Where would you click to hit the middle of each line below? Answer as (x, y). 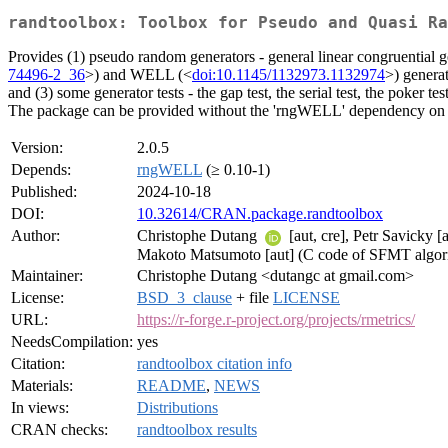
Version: (37, 148)
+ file (252, 298)
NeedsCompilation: (72, 342)
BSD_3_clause (184, 298)
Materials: (42, 386)
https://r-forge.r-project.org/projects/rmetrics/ (276, 320)
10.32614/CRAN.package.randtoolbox (260, 214)
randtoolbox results (197, 430)
